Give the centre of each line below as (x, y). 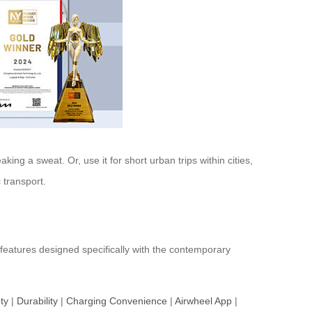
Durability (37, 301)
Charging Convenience (117, 301)
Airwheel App (203, 301)
